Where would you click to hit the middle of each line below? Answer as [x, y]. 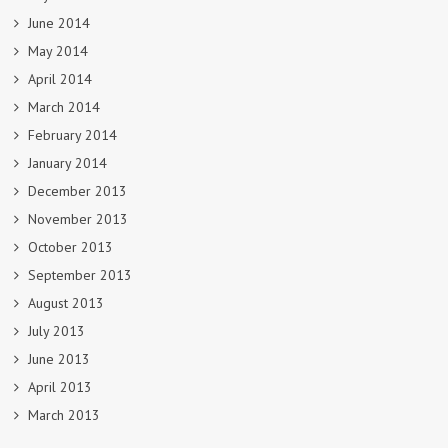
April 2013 [60, 386]
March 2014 [64, 106]
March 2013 [64, 414]
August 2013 [66, 302]
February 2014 [72, 134]
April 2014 [60, 78]
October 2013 [70, 246]
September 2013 [80, 274]
